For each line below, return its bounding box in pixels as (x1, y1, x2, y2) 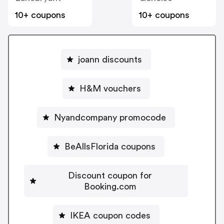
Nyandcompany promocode (54, 112, 166, 122)
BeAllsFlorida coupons (64, 141, 155, 151)
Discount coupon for (68, 170, 152, 180)
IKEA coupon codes (69, 210, 150, 220)
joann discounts (78, 54, 142, 64)
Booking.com (83, 181, 136, 191)
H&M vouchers (79, 83, 141, 93)
